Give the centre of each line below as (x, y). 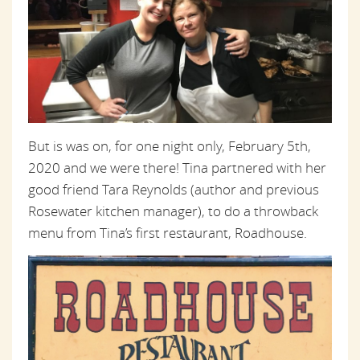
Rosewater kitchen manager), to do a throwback (173, 211)
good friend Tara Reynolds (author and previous (174, 189)
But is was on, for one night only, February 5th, (170, 145)
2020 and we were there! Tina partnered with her (177, 167)
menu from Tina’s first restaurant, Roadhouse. (168, 232)
